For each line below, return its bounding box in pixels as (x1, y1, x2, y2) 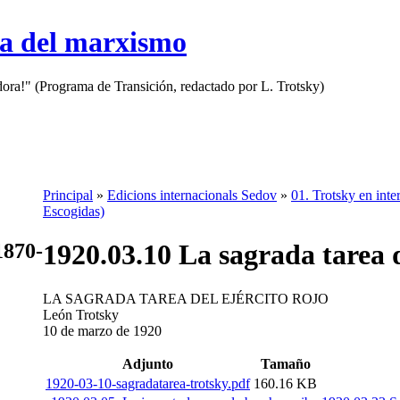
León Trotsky (43, 306, 119, 322)
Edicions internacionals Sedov (107, 187, 277, 203)
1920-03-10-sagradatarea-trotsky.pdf (46, 375, 250, 391)
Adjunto (122, 355, 173, 371)
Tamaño (260, 355, 311, 371)
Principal (43, 187, 93, 203)
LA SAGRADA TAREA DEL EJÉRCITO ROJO (43, 290, 329, 306)
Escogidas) (43, 204, 104, 219)
